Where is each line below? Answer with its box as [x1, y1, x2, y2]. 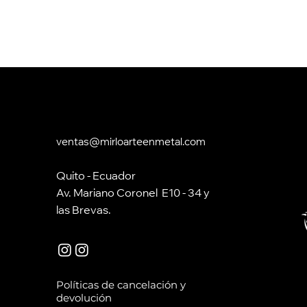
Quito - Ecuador [56, 171, 136, 182]
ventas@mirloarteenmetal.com [56, 138, 206, 148]
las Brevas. [56, 206, 113, 217]
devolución [56, 291, 112, 304]
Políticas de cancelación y [56, 278, 186, 291]
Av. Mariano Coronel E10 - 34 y [56, 188, 210, 199]
